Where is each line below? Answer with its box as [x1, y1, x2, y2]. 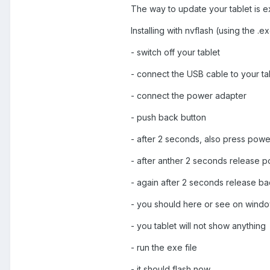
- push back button [131, 112, 206, 123]
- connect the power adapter [131, 90, 246, 101]
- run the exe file [131, 242, 197, 253]
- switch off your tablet [131, 47, 220, 58]
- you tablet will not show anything [131, 221, 266, 231]
